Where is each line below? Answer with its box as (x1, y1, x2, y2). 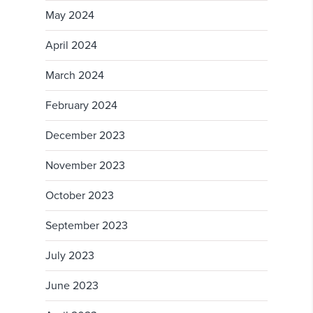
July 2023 (45, 249, 94, 263)
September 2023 (45, 219, 128, 233)
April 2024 (45, 38, 97, 53)
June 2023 (45, 279, 99, 293)
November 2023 (45, 159, 125, 173)
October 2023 (45, 189, 114, 203)
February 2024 (45, 99, 117, 113)
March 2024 (45, 68, 104, 83)
